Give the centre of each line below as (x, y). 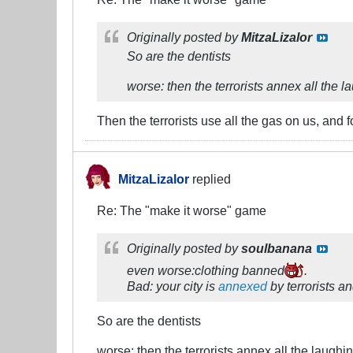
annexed (243, 286)
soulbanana (277, 248)
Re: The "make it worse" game (182, 210)
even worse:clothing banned (206, 270)
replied (210, 178)
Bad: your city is (173, 286)
